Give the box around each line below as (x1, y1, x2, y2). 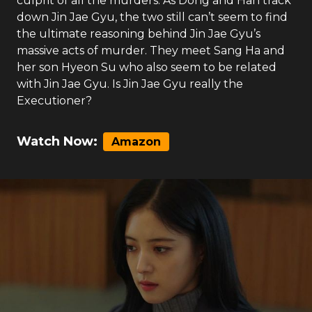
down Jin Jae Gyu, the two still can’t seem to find (17, 10, 288, 24)
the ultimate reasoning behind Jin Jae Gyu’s (17, 27, 260, 40)
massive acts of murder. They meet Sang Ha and (17, 44, 285, 57)
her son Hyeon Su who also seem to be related (17, 61, 276, 74)
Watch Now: (17, 134, 97, 149)
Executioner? (17, 94, 92, 107)
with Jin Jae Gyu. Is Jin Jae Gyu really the (17, 77, 243, 91)
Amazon (111, 135, 161, 148)
